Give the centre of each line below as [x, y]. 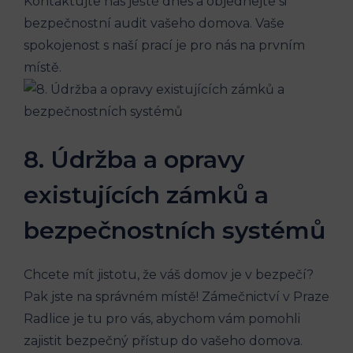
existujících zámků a [146, 195]
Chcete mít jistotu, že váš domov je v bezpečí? [169, 274]
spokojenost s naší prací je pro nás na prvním [164, 45]
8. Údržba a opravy [134, 159]
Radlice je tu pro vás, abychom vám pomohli [162, 318]
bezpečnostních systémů [175, 230]
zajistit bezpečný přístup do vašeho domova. [163, 340]
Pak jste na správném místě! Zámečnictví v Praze [176, 296]
